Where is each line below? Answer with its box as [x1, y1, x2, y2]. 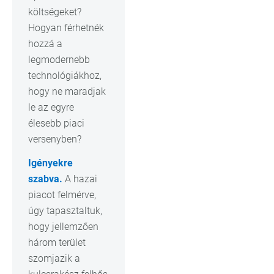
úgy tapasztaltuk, [28, 204, 102, 217]
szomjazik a [28, 252, 80, 264]
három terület [28, 236, 86, 248]
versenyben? [28, 133, 81, 145]
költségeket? [28, 6, 81, 18]
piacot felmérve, [28, 188, 96, 201]
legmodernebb [28, 53, 90, 65]
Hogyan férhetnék [28, 21, 104, 34]
